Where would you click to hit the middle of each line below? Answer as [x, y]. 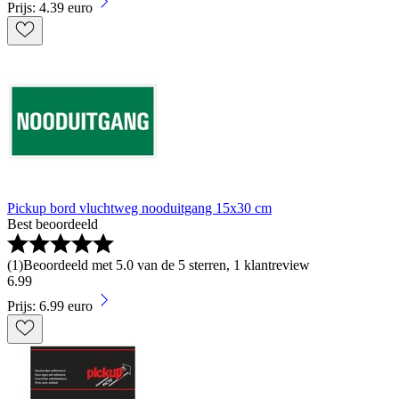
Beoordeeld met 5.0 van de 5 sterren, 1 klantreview [167, 265]
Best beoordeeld [53, 224]
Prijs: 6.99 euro [50, 306]
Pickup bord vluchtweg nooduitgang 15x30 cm [139, 208]
